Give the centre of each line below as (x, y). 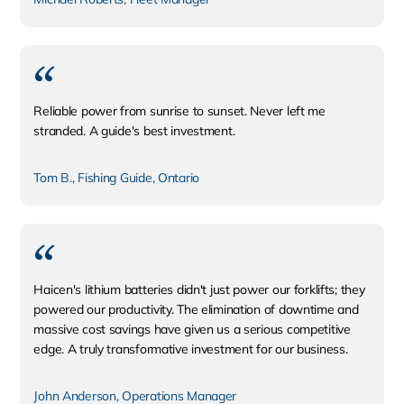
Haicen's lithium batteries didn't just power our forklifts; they (199, 289)
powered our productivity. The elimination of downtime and (196, 309)
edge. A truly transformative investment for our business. (191, 349)
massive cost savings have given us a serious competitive (192, 329)
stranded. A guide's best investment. (134, 131)
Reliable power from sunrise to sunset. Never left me (179, 111)
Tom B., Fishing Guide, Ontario (117, 178)
